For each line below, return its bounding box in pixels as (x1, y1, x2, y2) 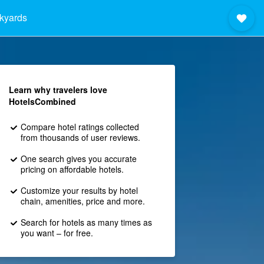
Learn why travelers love (8, 84, 107, 95)
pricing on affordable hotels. (20, 163, 124, 175)
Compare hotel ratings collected (20, 121, 139, 133)
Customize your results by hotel (20, 184, 138, 196)
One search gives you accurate (20, 153, 137, 164)
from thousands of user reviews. (20, 131, 140, 143)
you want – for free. (20, 227, 93, 239)
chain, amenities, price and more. (20, 195, 145, 207)
